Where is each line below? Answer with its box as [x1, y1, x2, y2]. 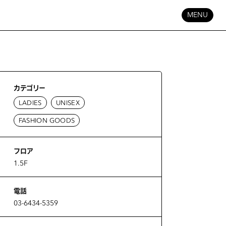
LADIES [18, 98, 42, 107]
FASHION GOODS [18, 116, 75, 125]
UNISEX [55, 98, 80, 107]
